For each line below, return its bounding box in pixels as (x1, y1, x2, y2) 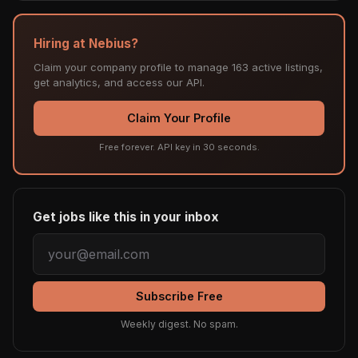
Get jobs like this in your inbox (33, 209, 219, 225)
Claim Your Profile (127, 111, 231, 125)
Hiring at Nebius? (34, 36, 138, 52)
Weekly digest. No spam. (120, 318, 238, 331)
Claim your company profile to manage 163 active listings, (34, 61, 323, 74)
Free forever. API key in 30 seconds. (98, 141, 260, 153)
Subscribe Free (135, 289, 223, 304)
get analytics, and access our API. (34, 76, 205, 89)
